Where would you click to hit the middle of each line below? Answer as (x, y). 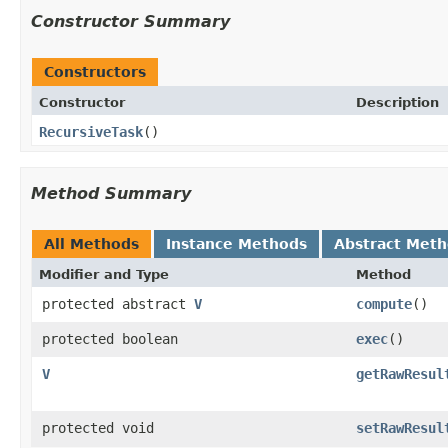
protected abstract (118, 303)
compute (384, 303)
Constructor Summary (130, 21)
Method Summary (111, 193)
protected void (98, 427)
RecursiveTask (91, 131)
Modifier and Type (104, 274)
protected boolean (110, 338)
